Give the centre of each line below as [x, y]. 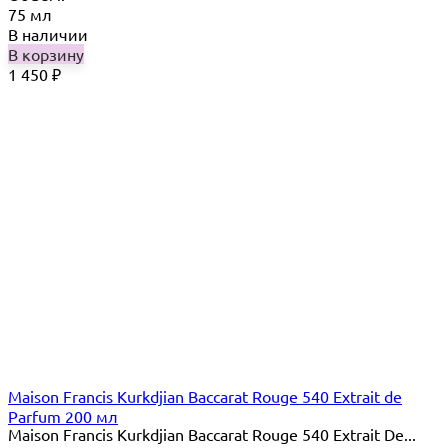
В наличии [48, 33]
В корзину [46, 53]
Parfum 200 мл [63, 415]
